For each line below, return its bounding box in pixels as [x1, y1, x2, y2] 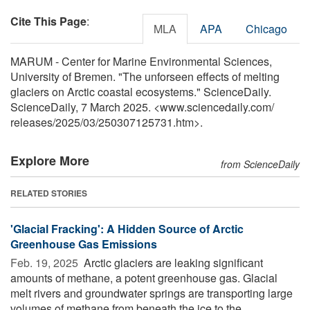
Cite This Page [10, 12, 86, 29]
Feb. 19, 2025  [10, 254, 81, 271]
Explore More [10, 151, 89, 170]
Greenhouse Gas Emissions [10, 235, 157, 252]
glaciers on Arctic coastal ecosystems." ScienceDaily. [10, 83, 271, 100]
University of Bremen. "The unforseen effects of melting [10, 68, 280, 84]
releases [10, 113, 53, 130]
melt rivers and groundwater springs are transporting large [10, 284, 293, 301]
